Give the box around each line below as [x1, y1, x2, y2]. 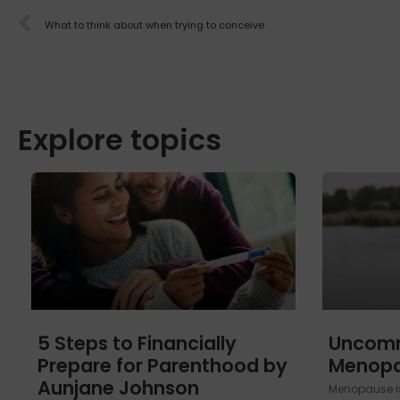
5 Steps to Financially [37, 329, 237, 356]
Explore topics [18, 119, 221, 160]
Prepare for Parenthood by [37, 352, 287, 379]
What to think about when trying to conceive [45, 18, 264, 33]
